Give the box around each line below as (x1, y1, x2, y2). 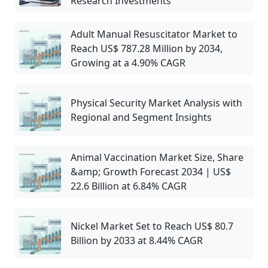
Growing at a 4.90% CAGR (71, 56, 185, 70)
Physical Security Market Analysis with (71, 96, 242, 110)
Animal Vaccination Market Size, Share (71, 151, 243, 165)
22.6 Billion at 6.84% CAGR (71, 179, 187, 193)
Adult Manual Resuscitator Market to (71, 28, 237, 41)
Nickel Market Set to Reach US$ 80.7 (71, 220, 233, 233)
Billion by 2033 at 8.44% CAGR (71, 234, 203, 248)
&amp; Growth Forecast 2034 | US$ (71, 165, 231, 179)
